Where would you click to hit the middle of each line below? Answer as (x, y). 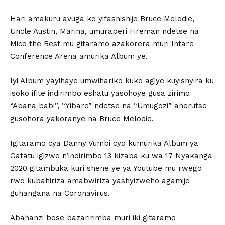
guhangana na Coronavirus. (60, 193)
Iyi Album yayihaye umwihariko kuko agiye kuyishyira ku (112, 81)
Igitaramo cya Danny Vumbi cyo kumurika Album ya (104, 143)
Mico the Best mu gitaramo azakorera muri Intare (102, 44)
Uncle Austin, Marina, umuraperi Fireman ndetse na (104, 31)
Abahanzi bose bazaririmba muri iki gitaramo (93, 218)
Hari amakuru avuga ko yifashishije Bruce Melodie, (102, 19)
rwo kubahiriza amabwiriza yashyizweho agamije (100, 181)
